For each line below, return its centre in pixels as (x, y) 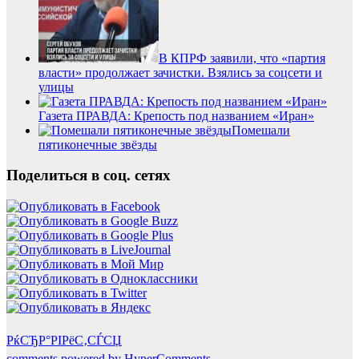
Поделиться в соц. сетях (89, 175)
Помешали (261, 130)
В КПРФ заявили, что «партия (242, 58)
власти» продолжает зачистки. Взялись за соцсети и (180, 72)
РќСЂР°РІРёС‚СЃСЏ (64, 341)
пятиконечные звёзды (98, 144)
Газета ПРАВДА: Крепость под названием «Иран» (176, 115)
